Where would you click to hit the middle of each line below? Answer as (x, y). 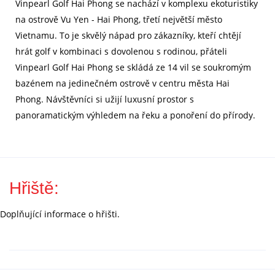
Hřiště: (34, 188)
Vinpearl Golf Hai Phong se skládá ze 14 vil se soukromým (133, 68)
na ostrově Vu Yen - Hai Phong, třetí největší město (119, 20)
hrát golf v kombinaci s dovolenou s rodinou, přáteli (121, 52)
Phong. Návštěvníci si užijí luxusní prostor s (105, 99)
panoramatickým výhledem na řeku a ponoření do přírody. (135, 115)
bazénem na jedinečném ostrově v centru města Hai (122, 83)
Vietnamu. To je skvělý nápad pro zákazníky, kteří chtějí (128, 36)
